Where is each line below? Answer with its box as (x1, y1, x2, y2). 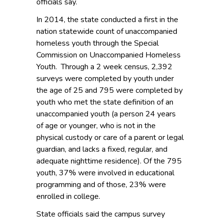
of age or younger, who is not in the (36, 120, 156, 132)
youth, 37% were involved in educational (36, 167, 174, 179)
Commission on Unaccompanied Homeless (36, 50, 181, 61)
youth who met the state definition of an (36, 97, 173, 108)
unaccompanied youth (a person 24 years (36, 109, 176, 120)
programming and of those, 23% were (36, 179, 166, 191)
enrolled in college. (36, 191, 102, 202)
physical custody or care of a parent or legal (36, 132, 184, 143)
